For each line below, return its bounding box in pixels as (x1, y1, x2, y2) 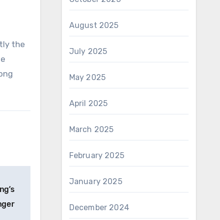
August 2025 (69, 21, 119, 30)
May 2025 (69, 73, 106, 82)
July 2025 (69, 47, 108, 56)
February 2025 (69, 151, 125, 160)
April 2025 (69, 99, 108, 108)
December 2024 (69, 203, 130, 212)
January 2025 (69, 177, 122, 186)
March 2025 (69, 125, 114, 134)
